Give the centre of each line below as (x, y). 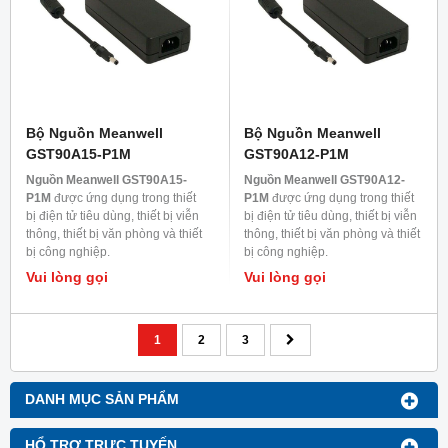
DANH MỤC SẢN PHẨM (102, 400)
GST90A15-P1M (78, 154)
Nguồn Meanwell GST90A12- (324, 180)
